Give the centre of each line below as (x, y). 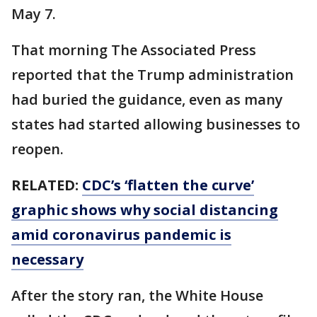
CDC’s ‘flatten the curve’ (168, 185)
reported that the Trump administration (152, 75)
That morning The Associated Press (134, 50)
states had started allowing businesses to (156, 124)
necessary (47, 259)
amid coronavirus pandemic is (121, 235)
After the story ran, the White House (137, 295)
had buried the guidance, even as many (147, 99)
